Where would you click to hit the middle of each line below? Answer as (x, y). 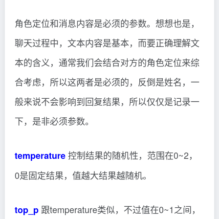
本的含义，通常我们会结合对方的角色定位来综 (107, 62)
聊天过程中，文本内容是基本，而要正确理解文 (107, 43)
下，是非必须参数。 (54, 121)
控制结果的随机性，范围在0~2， (131, 155)
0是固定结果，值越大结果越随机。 (83, 175)
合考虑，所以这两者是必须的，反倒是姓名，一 (107, 82)
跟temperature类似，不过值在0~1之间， (120, 209)
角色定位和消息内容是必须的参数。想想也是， (107, 23)
